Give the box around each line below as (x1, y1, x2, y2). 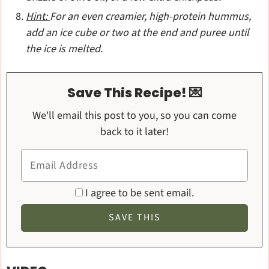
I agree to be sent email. (85, 185, 194, 201)
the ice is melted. (26, 41, 103, 56)
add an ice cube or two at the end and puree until (26, 25, 250, 40)
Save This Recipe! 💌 (67, 83, 202, 102)
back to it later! (100, 124, 169, 139)
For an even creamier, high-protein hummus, (50, 8, 252, 24)
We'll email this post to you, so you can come (32, 107, 41, 123)
